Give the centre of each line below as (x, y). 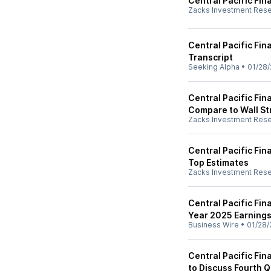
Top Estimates (218, 162)
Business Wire (214, 225)
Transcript (211, 57)
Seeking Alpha (214, 67)
